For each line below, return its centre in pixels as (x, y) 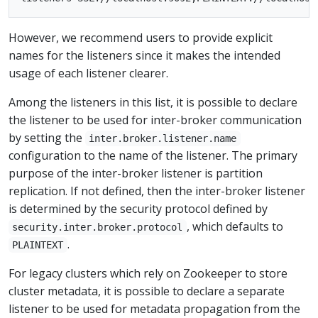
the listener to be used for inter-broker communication (155, 120)
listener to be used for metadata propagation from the (154, 309)
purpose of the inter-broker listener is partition (136, 173)
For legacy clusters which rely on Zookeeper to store (148, 273)
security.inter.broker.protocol (98, 227)
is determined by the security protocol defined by (138, 209)
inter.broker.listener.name (163, 138)
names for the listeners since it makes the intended (144, 55)
